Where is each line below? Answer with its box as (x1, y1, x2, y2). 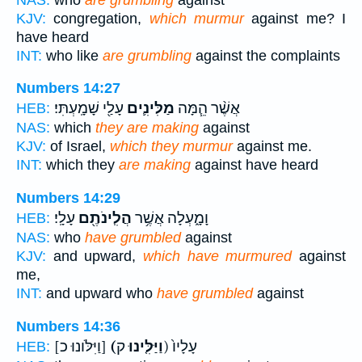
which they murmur (110, 138, 233, 155)
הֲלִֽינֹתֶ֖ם (75, 209, 132, 228)
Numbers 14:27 (16, 80, 120, 97)
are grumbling (103, 47, 192, 64)
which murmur (149, 10, 245, 27)
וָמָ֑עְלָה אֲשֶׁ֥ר (132, 209, 208, 228)
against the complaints (192, 47, 340, 64)
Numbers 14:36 (16, 318, 120, 335)
